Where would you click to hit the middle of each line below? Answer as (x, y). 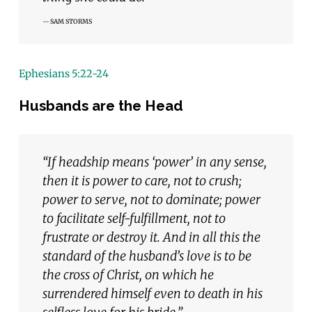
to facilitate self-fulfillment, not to (134, 219)
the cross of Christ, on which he (128, 275)
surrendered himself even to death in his (152, 294)
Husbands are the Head (101, 106)
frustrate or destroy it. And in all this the (151, 237)
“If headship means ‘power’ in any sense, (154, 162)
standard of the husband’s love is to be (147, 256)
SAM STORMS (71, 21)
